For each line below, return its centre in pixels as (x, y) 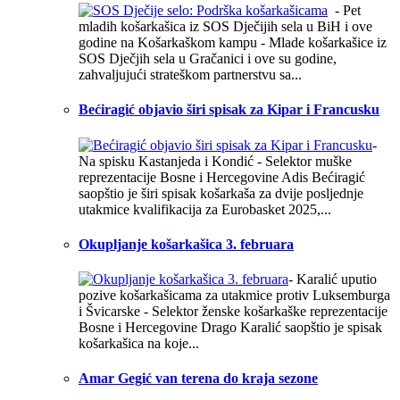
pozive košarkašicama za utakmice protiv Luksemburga (234, 296)
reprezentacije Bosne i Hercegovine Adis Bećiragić (222, 177)
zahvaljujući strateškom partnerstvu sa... (190, 75)
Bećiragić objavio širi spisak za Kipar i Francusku (229, 110)
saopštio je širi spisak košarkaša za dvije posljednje (221, 193)
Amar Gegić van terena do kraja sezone (198, 379)
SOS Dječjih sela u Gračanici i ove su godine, (208, 59)
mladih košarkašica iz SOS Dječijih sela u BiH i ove (225, 27)
